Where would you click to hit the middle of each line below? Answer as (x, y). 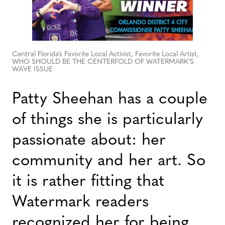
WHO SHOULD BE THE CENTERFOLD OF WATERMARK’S (103, 62)
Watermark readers (80, 202)
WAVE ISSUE (32, 69)
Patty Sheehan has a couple (110, 99)
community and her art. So (109, 161)
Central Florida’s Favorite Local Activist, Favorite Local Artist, (105, 54)
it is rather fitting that (88, 182)
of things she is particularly (107, 120)
